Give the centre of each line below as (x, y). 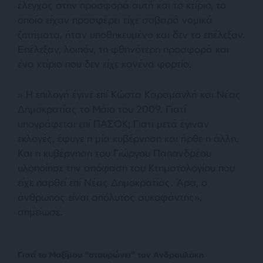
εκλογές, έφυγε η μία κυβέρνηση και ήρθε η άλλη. (128, 138)
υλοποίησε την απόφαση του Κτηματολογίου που (126, 167)
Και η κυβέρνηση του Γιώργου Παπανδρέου (114, 153)
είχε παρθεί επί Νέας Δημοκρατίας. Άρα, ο (112, 182)
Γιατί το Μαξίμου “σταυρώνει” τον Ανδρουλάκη (111, 254)
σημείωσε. (40, 211)
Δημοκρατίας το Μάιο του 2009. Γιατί (102, 109)
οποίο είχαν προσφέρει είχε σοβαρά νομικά (115, 19)
